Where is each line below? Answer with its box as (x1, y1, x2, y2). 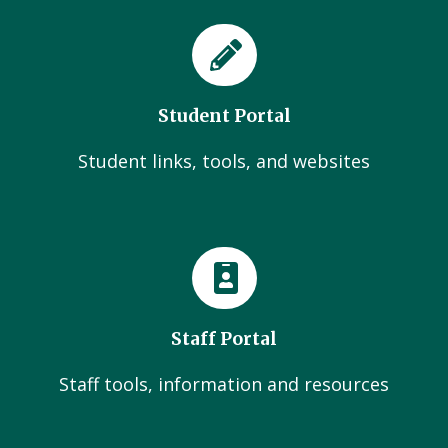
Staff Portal (171, 328, 277, 350)
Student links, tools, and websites (78, 149, 370, 173)
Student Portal (157, 105, 291, 127)
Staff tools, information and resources (59, 372, 389, 396)
